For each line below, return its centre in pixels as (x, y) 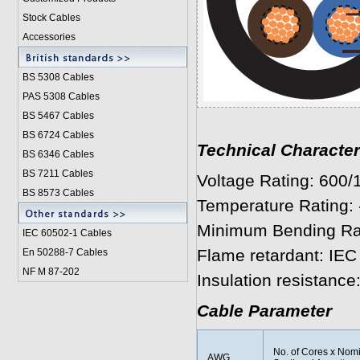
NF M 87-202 (51, 272)
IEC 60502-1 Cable (64, 233)
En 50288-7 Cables (65, 252)
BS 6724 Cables (58, 135)
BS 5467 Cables (58, 116)
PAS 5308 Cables (61, 96)
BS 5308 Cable (55, 77)
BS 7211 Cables (57, 174)
